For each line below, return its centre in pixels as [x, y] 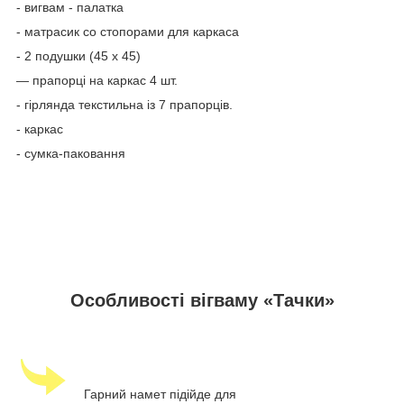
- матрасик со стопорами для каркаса [128, 32]
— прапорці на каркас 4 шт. [97, 81]
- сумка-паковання [73, 154]
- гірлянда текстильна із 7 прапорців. [124, 105]
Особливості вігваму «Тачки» [202, 301]
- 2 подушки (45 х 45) [78, 56]
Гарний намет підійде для [160, 394]
